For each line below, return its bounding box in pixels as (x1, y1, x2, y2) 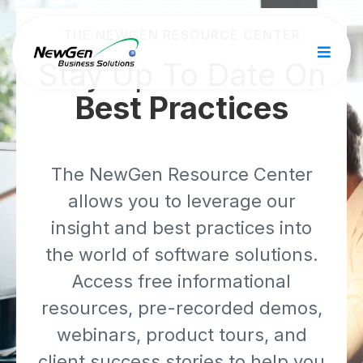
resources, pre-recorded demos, (41, 297, 322, 319)
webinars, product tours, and (56, 324, 307, 346)
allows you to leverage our (67, 190, 296, 212)
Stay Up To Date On (37, 56, 326, 94)
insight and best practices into (51, 217, 312, 239)
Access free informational (72, 271, 291, 293)
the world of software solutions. (45, 244, 318, 266)
